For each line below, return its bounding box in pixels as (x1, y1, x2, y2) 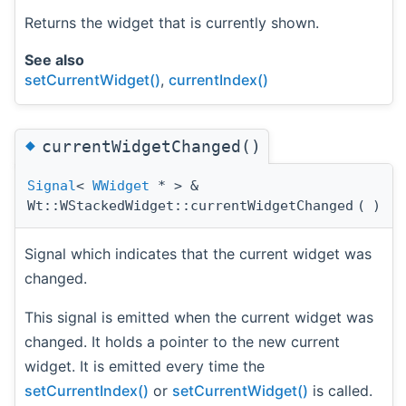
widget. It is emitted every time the (24, 357, 265, 376)
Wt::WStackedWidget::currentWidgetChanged (27, 198, 353, 215)
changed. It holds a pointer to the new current (24, 333, 340, 352)
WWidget (92, 178, 150, 195)
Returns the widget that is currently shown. (24, 14, 319, 33)
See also (24, 51, 84, 70)
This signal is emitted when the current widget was (24, 308, 373, 327)
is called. (308, 382, 372, 401)
